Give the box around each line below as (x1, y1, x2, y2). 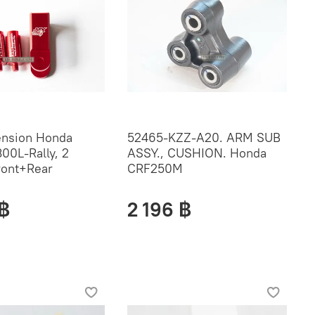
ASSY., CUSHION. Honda (127, 144, 266, 161)
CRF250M (127, 160, 183, 176)
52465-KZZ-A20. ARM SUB (127, 129, 281, 146)
